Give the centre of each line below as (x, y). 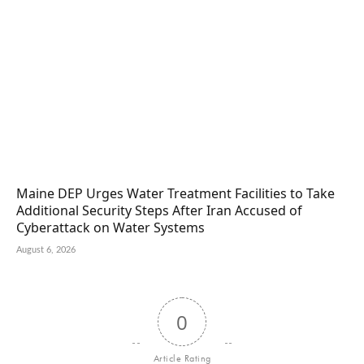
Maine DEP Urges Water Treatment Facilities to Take (175, 194)
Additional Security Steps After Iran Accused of (159, 211)
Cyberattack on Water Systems (110, 228)
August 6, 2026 (46, 250)
